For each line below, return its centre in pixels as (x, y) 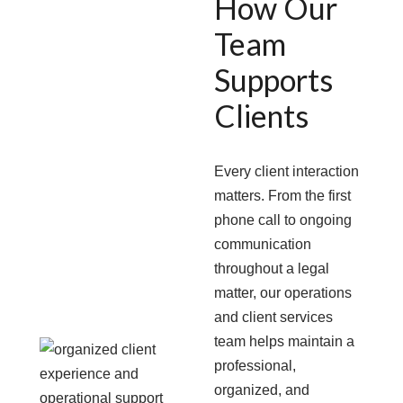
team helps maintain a (284, 341)
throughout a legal (271, 269)
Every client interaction (286, 171)
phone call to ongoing (282, 220)
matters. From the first (282, 196)
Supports (273, 80)
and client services (273, 317)
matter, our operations (282, 293)
